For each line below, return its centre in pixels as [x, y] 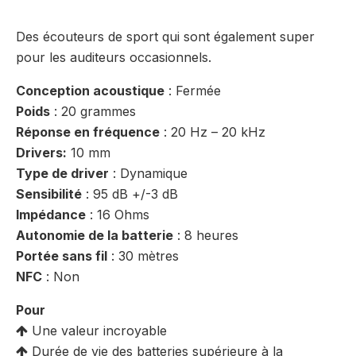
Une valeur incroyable [97, 330]
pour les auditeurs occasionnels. [114, 57]
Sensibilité [49, 193]
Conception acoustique [90, 90]
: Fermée [193, 90]
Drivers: [41, 152]
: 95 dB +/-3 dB [130, 193]
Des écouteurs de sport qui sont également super [165, 36]
